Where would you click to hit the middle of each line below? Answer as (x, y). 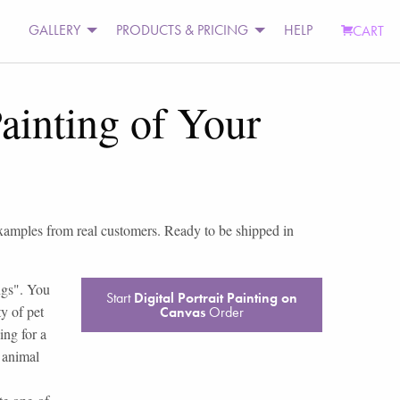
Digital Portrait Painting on (215, 297)
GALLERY (55, 30)
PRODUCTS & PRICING (183, 30)
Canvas (182, 312)
